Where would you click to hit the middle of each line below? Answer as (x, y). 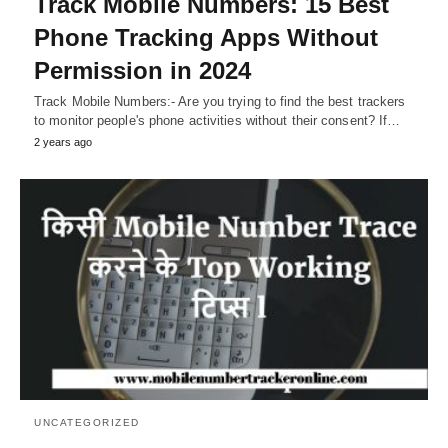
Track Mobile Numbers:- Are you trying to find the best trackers (220, 101)
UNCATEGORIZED (87, 423)
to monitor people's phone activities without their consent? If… (217, 120)
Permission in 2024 (142, 70)
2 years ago (63, 141)
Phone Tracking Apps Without (206, 37)
